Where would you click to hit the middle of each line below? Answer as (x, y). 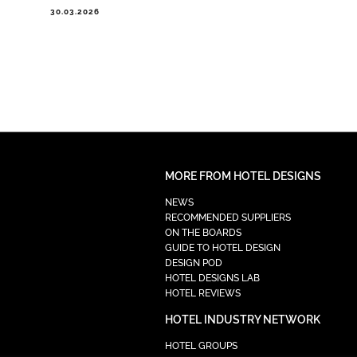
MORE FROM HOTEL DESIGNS (243, 176)
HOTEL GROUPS (201, 345)
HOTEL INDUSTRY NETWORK (242, 319)
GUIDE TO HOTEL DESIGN (222, 247)
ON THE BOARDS (203, 232)
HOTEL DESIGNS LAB (212, 278)
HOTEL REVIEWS (202, 293)
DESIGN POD (193, 263)
